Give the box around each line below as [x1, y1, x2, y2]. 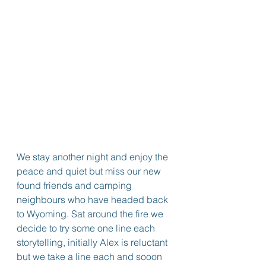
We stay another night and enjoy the [17, 151, 170, 163]
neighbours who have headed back [17, 194, 170, 205]
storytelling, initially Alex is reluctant [17, 236, 170, 248]
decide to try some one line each [17, 222, 157, 234]
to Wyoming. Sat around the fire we [17, 208, 166, 220]
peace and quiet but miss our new [17, 165, 163, 177]
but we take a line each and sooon [17, 251, 164, 262]
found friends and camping [17, 179, 134, 191]
